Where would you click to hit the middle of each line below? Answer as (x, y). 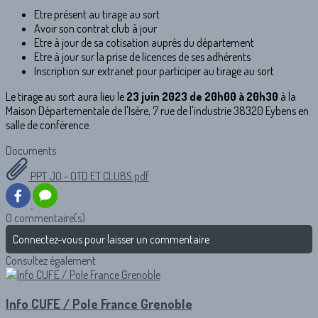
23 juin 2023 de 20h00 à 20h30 (202, 97)
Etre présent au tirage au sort (97, 15)
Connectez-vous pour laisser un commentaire (111, 240)
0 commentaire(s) (45, 218)
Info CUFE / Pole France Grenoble (99, 304)
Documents (31, 151)
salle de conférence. (48, 125)
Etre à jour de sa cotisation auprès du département (144, 43)
